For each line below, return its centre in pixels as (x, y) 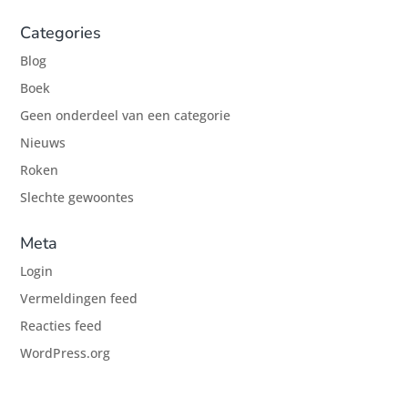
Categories (61, 33)
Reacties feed (61, 326)
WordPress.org (66, 353)
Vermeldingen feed (79, 298)
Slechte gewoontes (77, 197)
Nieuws (43, 143)
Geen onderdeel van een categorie (126, 115)
